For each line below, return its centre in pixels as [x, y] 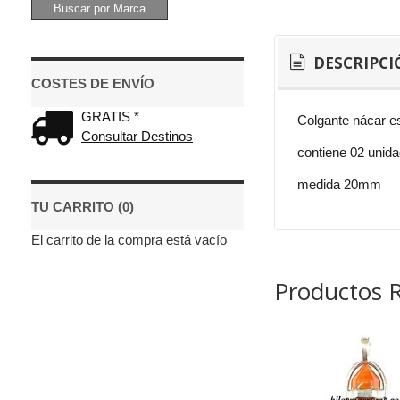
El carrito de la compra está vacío [129, 240]
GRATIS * [110, 117]
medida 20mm [340, 184]
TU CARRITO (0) [82, 207]
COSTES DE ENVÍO [92, 83]
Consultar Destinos [137, 136]
